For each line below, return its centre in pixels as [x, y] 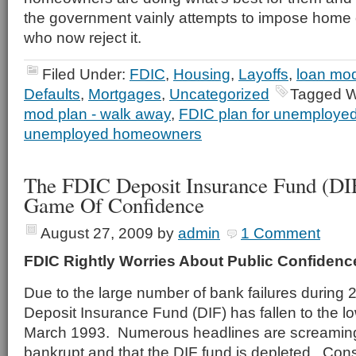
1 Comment [281, 233]
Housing [202, 74]
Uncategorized [219, 94]
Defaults [52, 94]
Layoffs [263, 74]
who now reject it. [83, 37]
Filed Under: [86, 74]
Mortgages [125, 94]
